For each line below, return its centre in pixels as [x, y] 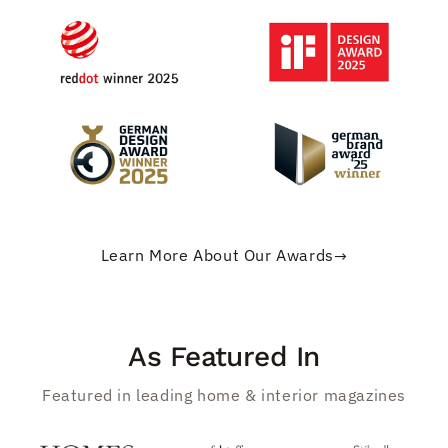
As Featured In [224, 357]
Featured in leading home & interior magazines [224, 395]
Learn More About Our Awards [217, 255]
